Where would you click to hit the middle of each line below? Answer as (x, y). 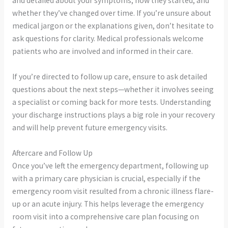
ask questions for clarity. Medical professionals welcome (108, 39)
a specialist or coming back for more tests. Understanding (111, 102)
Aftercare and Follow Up (52, 153)
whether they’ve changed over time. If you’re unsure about (111, 13)
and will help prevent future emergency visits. (90, 128)
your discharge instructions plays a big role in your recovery (113, 115)
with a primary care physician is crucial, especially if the (106, 178)
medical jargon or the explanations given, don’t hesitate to (113, 26)
